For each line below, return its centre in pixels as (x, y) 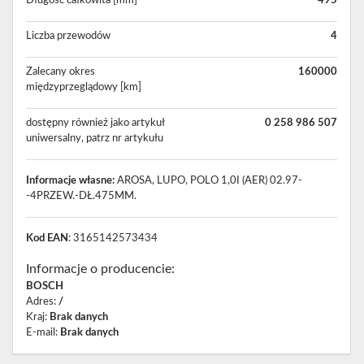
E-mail (41, 333)
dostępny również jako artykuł (95, 123)
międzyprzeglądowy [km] (84, 87)
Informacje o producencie (99, 269)
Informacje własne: (71, 181)
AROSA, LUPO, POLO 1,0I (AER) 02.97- (210, 181)
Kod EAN (47, 238)
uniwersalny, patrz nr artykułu (95, 139)
